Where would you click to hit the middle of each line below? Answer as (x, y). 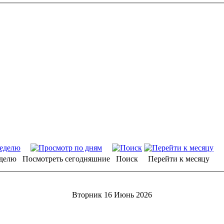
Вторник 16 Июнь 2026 (112, 194)
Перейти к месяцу (179, 159)
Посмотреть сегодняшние (66, 159)
